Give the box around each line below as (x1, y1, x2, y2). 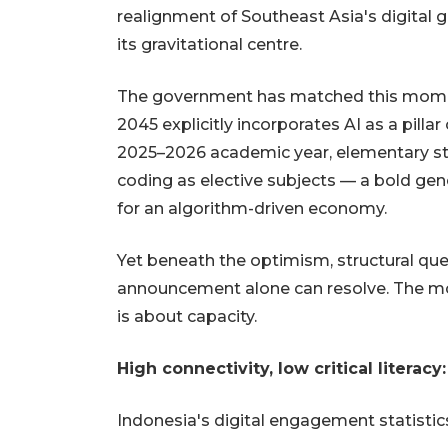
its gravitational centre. (117, 34, 302, 54)
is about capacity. (117, 306, 257, 326)
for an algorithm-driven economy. (117, 198, 387, 218)
